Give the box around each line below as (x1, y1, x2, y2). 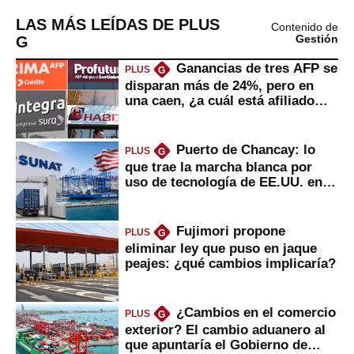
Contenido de (271, 21, 338, 34)
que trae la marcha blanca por (125, 160, 312, 175)
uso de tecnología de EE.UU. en (125, 175, 322, 190)
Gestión (296, 33, 338, 46)
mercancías (125, 190, 197, 205)
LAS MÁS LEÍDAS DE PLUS (16, 16, 220, 34)
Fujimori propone (175, 223, 285, 238)
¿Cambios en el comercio (175, 304, 336, 319)
